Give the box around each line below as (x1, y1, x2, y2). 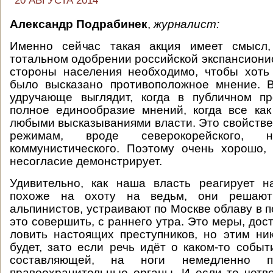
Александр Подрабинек (10, 18, 147, 30)
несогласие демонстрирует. (10, 155, 162, 168)
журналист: (154, 18, 219, 30)
